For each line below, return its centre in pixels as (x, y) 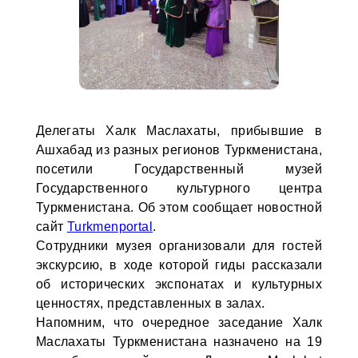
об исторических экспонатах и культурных (179, 284)
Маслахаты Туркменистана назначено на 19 (179, 342)
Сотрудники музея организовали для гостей (179, 246)
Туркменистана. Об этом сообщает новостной (179, 207)
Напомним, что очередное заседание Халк (179, 322)
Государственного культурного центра (179, 188)
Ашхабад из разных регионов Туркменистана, (179, 150)
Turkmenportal (109, 227)
